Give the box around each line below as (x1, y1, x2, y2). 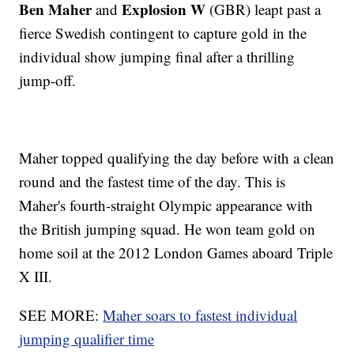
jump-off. (19, 70, 81, 91)
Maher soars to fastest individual (103, 305, 298, 326)
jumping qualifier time (19, 329, 155, 349)
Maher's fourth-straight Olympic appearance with (19, 195, 314, 216)
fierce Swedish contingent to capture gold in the (19, 23, 307, 43)
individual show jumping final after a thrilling (19, 47, 296, 67)
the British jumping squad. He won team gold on (19, 219, 316, 239)
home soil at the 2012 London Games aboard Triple (19, 243, 333, 263)
